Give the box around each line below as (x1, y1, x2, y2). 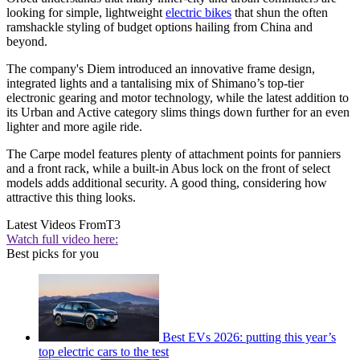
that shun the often (231, 6, 328, 20)
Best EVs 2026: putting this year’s (162, 330, 336, 345)
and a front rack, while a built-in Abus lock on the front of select (6, 162, 330, 176)
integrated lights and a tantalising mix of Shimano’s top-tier (6, 76, 304, 91)
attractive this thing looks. (6, 190, 136, 205)
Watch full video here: (6, 232, 118, 247)
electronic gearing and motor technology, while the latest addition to (6, 91, 349, 105)
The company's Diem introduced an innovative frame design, (6, 62, 315, 76)
